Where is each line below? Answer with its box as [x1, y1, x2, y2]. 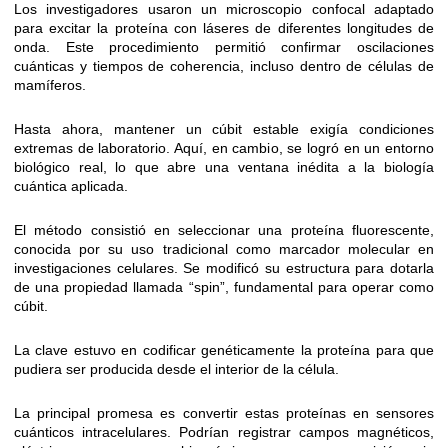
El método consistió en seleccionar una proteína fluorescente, [14, 222, 434, 239]
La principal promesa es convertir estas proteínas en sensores [14, 405, 434, 422]
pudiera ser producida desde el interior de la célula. [14, 361, 339, 378]
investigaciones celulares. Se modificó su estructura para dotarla [14, 260, 434, 277]
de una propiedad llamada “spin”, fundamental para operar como [14, 279, 434, 296]
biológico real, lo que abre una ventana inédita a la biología [14, 159, 434, 176]
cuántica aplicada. [14, 178, 128, 195]
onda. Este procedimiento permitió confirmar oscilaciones [14, 39, 434, 56]
